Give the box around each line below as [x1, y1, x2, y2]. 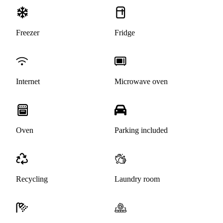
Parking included [114, 126, 168, 135]
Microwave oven [114, 77, 168, 86]
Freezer [16, 28, 39, 37]
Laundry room [114, 175, 160, 184]
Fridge [114, 28, 135, 37]
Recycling [16, 175, 48, 184]
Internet [16, 77, 40, 86]
